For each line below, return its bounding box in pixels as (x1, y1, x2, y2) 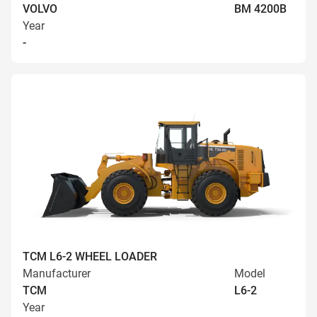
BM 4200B (234, 2, 287, 16)
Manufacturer (23, 267, 91, 280)
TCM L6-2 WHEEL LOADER (23, 250, 157, 263)
